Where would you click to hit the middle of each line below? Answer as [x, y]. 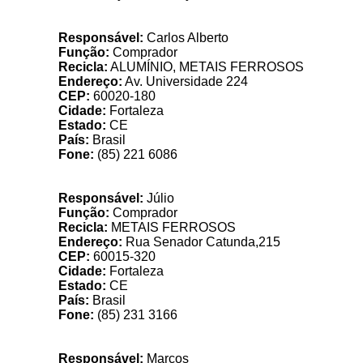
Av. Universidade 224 [185, 81]
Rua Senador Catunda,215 [201, 242]
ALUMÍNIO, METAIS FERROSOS [206, 67]
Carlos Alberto [186, 38]
